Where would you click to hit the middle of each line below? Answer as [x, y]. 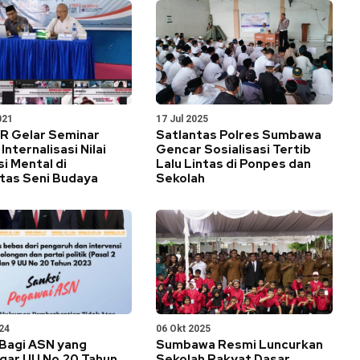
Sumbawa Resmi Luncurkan [239, 344]
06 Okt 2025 [183, 328]
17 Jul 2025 [182, 119]
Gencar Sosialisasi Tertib [233, 149]
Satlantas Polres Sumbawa [239, 135]
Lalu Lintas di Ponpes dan [233, 164]
